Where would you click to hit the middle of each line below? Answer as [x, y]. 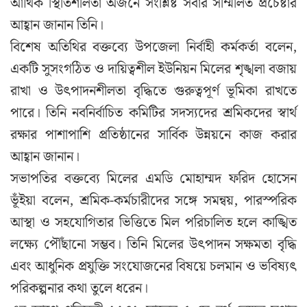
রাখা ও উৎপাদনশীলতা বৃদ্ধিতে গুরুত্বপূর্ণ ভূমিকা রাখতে [153, 91]
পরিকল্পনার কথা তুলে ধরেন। [79, 288]
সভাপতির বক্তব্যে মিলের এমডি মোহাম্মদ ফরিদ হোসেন [153, 179]
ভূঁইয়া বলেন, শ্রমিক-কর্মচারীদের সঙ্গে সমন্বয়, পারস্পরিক [153, 200]
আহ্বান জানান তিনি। [57, 25]
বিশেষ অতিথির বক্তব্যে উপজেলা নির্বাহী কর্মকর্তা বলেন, [153, 47]
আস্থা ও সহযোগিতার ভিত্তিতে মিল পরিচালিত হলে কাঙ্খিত [153, 222]
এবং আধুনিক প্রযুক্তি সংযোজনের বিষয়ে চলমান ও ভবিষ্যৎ [153, 266]
